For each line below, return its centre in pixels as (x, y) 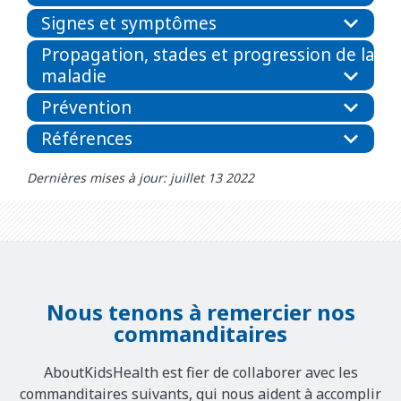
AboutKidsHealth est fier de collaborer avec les (200, 373)
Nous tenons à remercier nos (200, 312)
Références (87, 138)
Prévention (86, 107)
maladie (74, 76)
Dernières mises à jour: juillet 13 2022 (141, 177)
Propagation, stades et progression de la (208, 54)
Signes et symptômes (129, 23)
